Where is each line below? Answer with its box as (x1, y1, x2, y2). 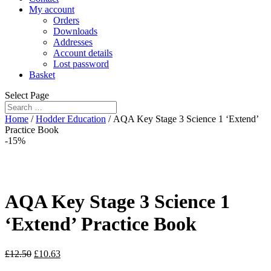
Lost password (53, 59, 109, 69)
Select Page (5, 90, 49, 100)
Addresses (53, 37, 93, 47)
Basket (29, 70, 55, 80)
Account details (53, 48, 113, 58)
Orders (53, 15, 79, 25)
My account (29, 4, 74, 15)
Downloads (53, 26, 97, 36)
